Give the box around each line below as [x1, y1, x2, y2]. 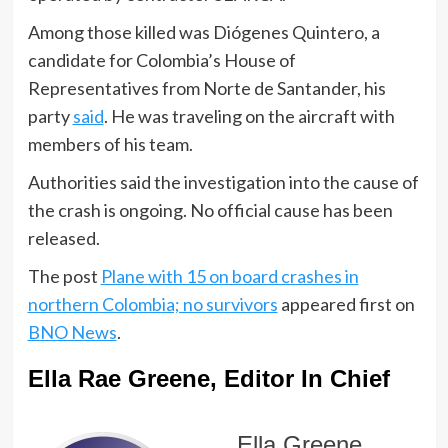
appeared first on [277, 293, 415, 316]
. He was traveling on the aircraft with [103, 105, 395, 128]
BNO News [27, 321, 117, 344]
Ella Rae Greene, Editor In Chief [27, 365, 390, 393]
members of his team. [27, 133, 193, 156]
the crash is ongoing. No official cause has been [27, 199, 393, 222]
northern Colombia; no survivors [27, 293, 278, 316]
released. [27, 227, 100, 250]
